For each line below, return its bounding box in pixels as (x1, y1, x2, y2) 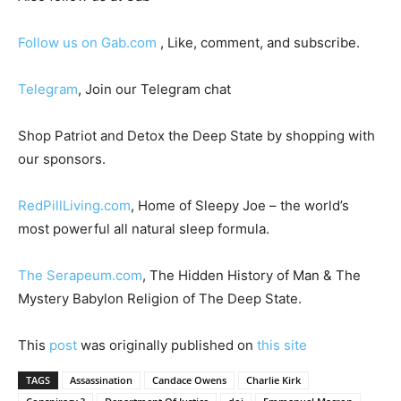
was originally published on (77, 336, 257, 354)
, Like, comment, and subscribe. (160, 33, 360, 51)
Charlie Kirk (246, 372, 301, 387)
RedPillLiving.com (18, 196, 131, 214)
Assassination (70, 372, 132, 387)
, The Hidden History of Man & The (142, 266, 361, 284)
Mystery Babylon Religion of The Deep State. (18, 289, 302, 307)
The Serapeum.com (18, 266, 142, 284)
